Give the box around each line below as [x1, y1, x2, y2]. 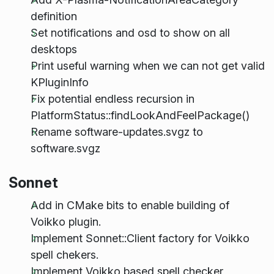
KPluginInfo [30, 76, 89, 89]
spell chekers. [30, 248, 98, 261]
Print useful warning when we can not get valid [30, 59, 265, 73]
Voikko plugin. [30, 215, 101, 228]
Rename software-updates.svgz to [30, 125, 203, 139]
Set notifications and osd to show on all [30, 26, 230, 40]
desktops [30, 43, 77, 56]
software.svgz [30, 142, 100, 155]
